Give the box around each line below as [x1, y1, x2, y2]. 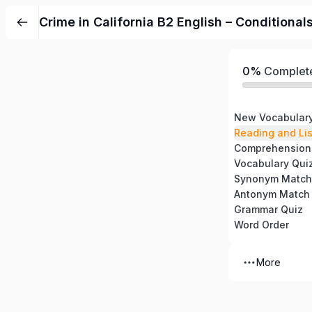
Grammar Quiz [234, 203, 303, 215]
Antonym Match [234, 188, 310, 200]
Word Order [234, 219, 289, 231]
